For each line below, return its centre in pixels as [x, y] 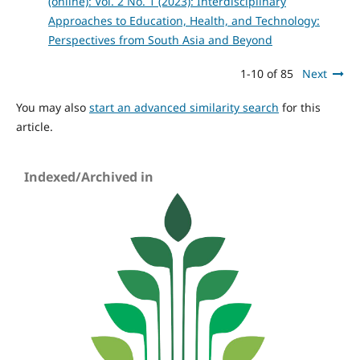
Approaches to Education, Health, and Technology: [184, 20]
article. [34, 126]
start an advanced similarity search [184, 107]
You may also [52, 107]
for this [299, 107]
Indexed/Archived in [89, 176]
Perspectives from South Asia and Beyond [160, 39]
